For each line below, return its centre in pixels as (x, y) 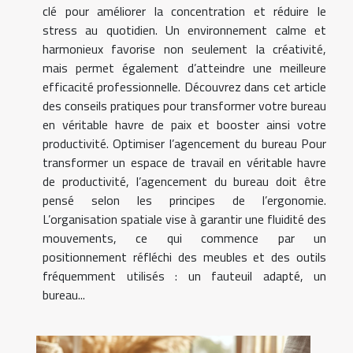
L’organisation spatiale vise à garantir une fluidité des (184, 219)
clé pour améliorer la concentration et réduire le (184, 11)
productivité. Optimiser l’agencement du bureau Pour (184, 144)
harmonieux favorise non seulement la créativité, (184, 49)
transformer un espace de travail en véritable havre (184, 163)
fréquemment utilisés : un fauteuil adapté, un (184, 276)
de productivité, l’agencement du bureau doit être (184, 182)
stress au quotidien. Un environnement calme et (184, 30)
